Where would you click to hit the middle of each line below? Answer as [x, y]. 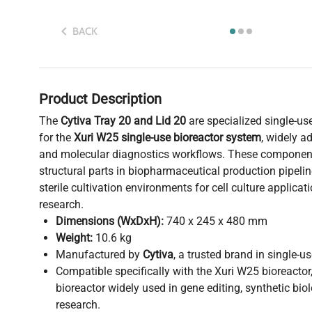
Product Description [100, 99]
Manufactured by [99, 255]
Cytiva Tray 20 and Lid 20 [123, 121]
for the [56, 138]
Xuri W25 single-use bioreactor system [167, 138]
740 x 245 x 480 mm [216, 221]
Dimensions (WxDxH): [110, 221]
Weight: [74, 238]
